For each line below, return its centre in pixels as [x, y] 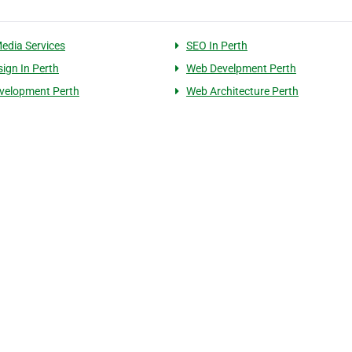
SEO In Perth [216, 46]
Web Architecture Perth [242, 91]
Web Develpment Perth [241, 68]
